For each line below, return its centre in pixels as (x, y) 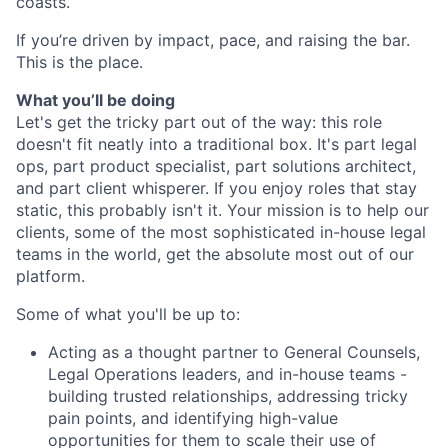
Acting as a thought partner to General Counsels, (234, 351)
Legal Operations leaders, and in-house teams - (227, 373)
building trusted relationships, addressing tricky (228, 395)
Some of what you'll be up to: (128, 313)
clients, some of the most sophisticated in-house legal (221, 231)
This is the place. (79, 61)
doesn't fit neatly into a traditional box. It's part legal (216, 143)
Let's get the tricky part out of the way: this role (199, 121)
